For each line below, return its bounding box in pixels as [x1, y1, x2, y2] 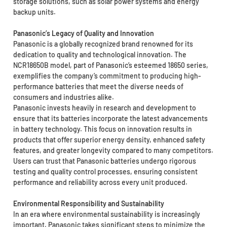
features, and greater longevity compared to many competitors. [13, 145, 213, 155]
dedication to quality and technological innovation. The [13, 50, 186, 59]
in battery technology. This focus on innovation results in [13, 124, 192, 133]
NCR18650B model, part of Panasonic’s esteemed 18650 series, [13, 60, 208, 69]
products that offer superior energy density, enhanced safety [13, 135, 205, 144]
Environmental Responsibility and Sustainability [13, 199, 164, 208]
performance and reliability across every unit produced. [13, 177, 187, 186]
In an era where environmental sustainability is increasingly [13, 209, 200, 218]
